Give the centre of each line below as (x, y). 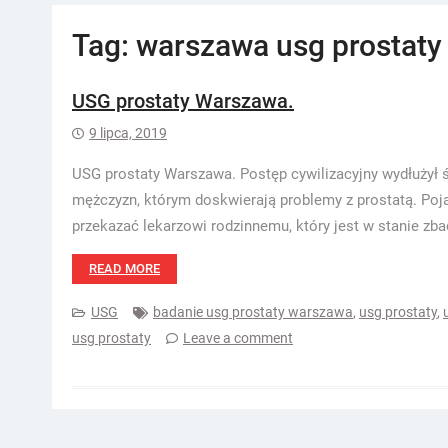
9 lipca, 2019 (128, 133)
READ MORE (124, 268)
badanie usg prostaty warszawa (253, 312)
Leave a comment (238, 338)
